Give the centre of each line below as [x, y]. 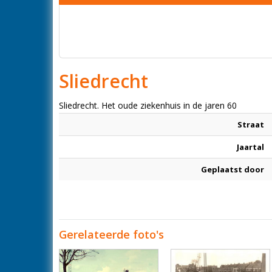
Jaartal [250, 147]
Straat [251, 124]
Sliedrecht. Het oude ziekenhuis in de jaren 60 [148, 105]
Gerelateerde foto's [111, 234]
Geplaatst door [233, 169]
